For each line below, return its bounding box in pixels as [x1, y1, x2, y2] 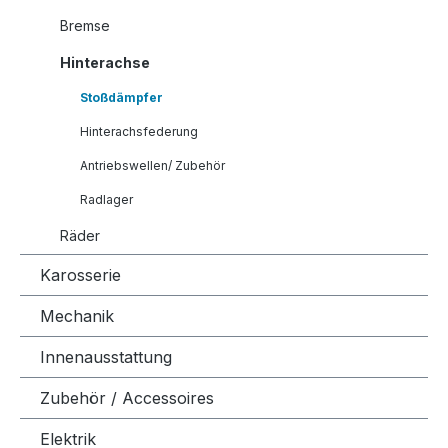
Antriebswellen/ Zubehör [80, 158, 225, 173]
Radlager [80, 192, 133, 207]
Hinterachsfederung [80, 124, 198, 139]
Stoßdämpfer [80, 90, 163, 105]
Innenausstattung [40, 347, 172, 367]
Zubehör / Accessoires [40, 388, 214, 408]
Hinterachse [60, 54, 150, 71]
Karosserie [40, 265, 121, 285]
